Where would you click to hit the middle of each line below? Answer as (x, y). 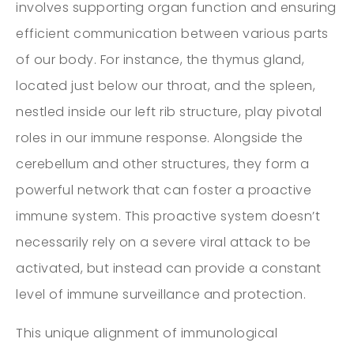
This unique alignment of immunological (147, 333)
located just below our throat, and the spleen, (166, 85)
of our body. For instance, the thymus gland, (160, 59)
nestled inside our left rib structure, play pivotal (169, 111)
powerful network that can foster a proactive (164, 190)
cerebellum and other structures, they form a (162, 164)
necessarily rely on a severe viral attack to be (164, 242)
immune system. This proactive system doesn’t (168, 216)
